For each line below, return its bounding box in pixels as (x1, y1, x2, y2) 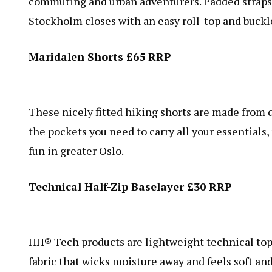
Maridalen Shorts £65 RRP (29, 49, 171, 64)
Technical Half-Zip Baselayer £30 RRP (29, 178, 232, 194)
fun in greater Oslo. (29, 143, 124, 158)
